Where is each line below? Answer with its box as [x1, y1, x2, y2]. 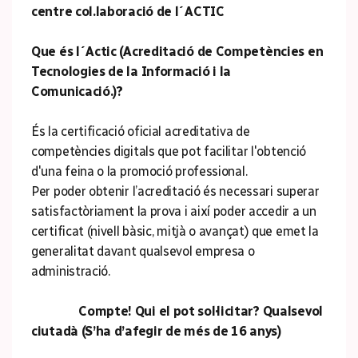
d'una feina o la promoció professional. [31, 164, 248, 179]
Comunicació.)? [31, 84, 123, 99]
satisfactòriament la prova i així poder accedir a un [31, 204, 316, 219]
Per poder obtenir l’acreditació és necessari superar [31, 184, 320, 199]
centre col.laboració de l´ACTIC [31, 4, 225, 19]
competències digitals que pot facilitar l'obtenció [31, 144, 307, 159]
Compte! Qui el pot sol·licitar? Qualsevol [31, 304, 323, 319]
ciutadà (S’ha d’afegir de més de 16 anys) [31, 324, 281, 339]
